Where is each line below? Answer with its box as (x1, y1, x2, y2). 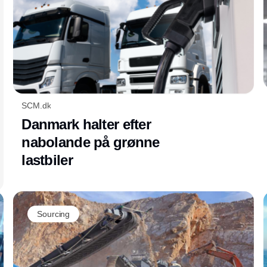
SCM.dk (21, 100, 51, 110)
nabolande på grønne (21, 133, 160, 150)
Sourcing (37, 209, 70, 219)
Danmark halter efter (21, 116, 151, 132)
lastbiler (21, 151, 73, 168)
